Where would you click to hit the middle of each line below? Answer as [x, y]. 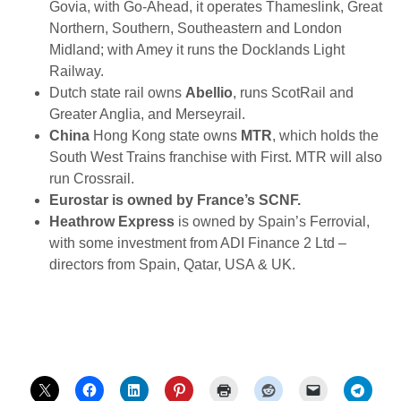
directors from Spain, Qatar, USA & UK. [172, 265]
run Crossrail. [92, 179]
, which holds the [325, 136]
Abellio [209, 93]
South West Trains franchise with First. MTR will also [216, 158]
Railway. [77, 72]
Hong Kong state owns [167, 136]
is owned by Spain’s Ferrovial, [272, 222]
